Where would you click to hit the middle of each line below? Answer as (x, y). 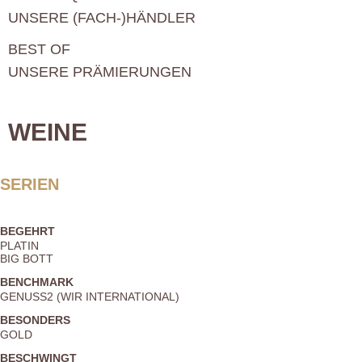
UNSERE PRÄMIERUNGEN (100, 72)
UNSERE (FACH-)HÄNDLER (102, 18)
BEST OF (39, 50)
